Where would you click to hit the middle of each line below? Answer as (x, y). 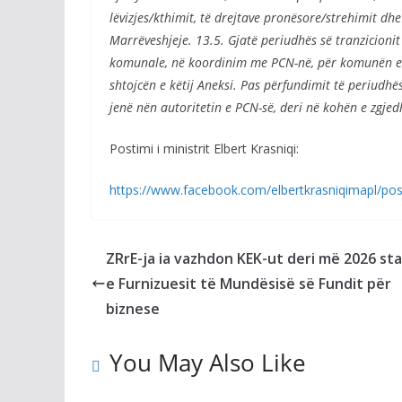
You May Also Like (208, 363)
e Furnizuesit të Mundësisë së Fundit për (249, 284)
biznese (133, 309)
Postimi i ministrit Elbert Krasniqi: (204, 149)
